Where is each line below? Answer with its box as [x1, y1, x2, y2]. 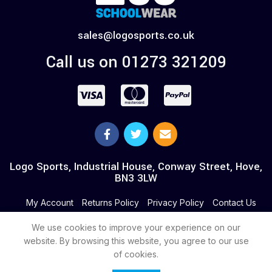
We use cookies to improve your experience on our [32, 222, 240, 233]
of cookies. [114, 249, 158, 259]
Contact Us [212, 197, 256, 208]
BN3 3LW [115, 170, 157, 186]
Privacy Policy [148, 197, 204, 208]
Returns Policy [82, 197, 139, 208]
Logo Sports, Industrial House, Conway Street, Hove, [10, 158, 262, 174]
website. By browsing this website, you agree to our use [23, 236, 249, 246]
